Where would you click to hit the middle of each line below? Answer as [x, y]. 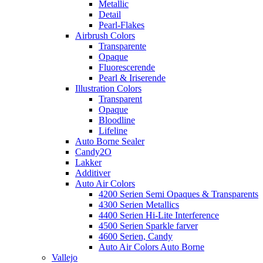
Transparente [122, 46]
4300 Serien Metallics [139, 204]
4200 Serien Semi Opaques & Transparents [178, 194]
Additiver [93, 173]
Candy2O [93, 151]
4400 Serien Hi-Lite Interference [159, 215]
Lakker [88, 162]
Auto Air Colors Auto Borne [151, 247]
